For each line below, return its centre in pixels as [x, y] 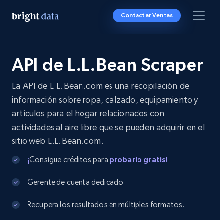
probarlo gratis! [138, 159]
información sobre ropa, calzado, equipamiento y [105, 99]
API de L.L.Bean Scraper [108, 65]
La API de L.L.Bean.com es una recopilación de [101, 86]
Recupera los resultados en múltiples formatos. [106, 205]
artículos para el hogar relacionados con [88, 113]
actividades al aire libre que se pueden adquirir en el [108, 127]
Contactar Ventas [147, 15]
